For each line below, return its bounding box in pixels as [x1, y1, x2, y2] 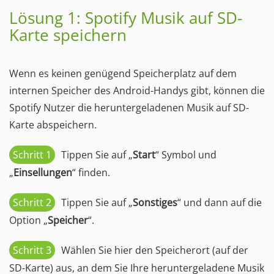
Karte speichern [9, 24, 127, 46]
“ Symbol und [155, 148, 217, 161]
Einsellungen [13, 166, 72, 179]
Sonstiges [133, 196, 177, 209]
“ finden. [72, 166, 110, 179]
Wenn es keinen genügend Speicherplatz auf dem [9, 67, 237, 80]
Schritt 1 [13, 148, 51, 161]
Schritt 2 [13, 196, 51, 209]
